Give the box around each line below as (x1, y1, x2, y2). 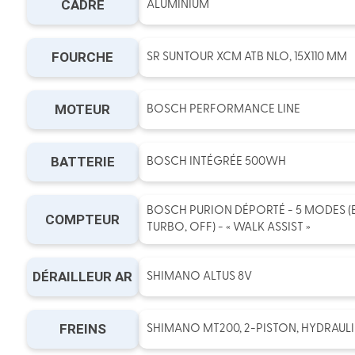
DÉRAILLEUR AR (32, 269, 133, 285)
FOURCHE (52, 49, 114, 66)
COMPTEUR (45, 211, 120, 227)
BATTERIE (50, 154, 115, 170)
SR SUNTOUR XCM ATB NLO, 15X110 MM (146, 52, 347, 64)
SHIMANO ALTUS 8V (146, 271, 252, 284)
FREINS (59, 321, 106, 338)
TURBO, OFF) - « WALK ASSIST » (146, 222, 311, 235)
